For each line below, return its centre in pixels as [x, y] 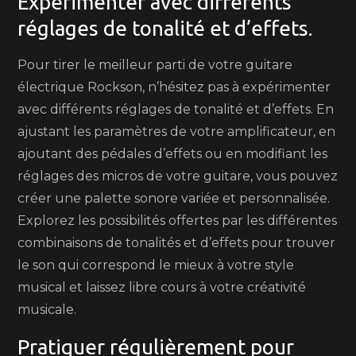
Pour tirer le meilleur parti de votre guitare [155, 65]
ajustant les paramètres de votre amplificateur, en [177, 132]
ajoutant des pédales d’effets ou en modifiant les [173, 154]
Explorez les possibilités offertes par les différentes [178, 221]
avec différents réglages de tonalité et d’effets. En [176, 109]
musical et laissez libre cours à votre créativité [162, 287]
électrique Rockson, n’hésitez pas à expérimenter [174, 87]
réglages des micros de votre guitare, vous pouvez [178, 176]
